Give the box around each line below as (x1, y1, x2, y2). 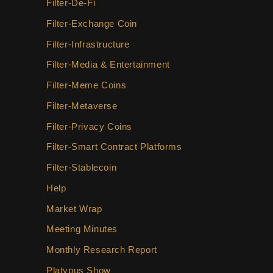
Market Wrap (46, 203, 102, 214)
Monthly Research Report (46, 244, 157, 255)
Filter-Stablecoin (46, 162, 117, 172)
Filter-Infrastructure (46, 38, 130, 49)
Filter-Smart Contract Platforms (46, 141, 182, 152)
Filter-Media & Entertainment (46, 59, 170, 70)
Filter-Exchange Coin (46, 18, 137, 29)
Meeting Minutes (46, 224, 118, 235)
